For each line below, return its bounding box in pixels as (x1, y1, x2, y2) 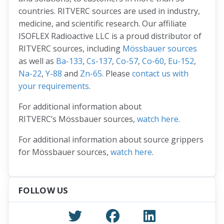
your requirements (18, 80, 89, 92)
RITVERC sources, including (18, 43, 122, 54)
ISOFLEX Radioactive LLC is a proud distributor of (18, 30, 201, 42)
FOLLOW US (18, 184, 68, 196)
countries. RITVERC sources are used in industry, (18, 5, 200, 17)
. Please (102, 68, 132, 79)
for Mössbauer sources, (18, 146, 110, 158)
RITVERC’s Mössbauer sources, (18, 113, 137, 125)
